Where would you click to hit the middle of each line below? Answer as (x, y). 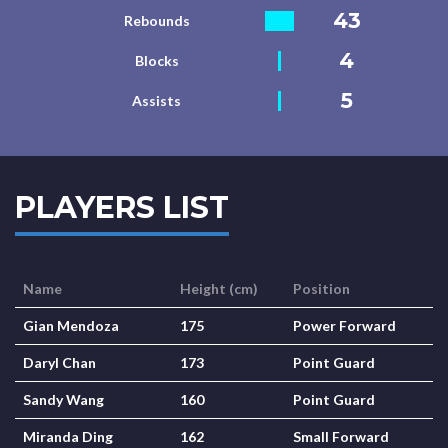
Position (321, 288)
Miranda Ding (68, 436)
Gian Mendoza (71, 325)
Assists (157, 100)
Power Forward (344, 325)
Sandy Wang (63, 399)
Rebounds (156, 20)
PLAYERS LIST (122, 207)
